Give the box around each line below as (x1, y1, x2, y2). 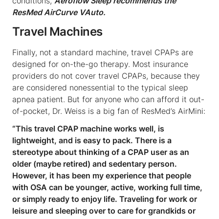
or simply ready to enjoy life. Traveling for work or (12, 194, 197, 204)
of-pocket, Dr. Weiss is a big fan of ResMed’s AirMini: (12, 106, 205, 116)
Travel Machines (12, 24, 103, 39)
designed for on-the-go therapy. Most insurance (12, 59, 188, 69)
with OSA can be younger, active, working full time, (12, 182, 202, 192)
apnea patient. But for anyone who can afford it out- (12, 94, 204, 104)
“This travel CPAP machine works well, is (12, 123, 164, 133)
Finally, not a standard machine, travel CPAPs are (12, 47, 193, 57)
